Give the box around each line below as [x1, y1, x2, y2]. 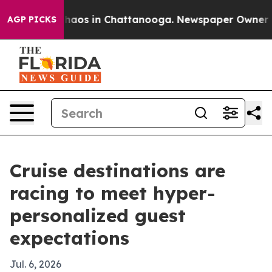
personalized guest [10, 204, 186, 227]
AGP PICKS [7, 14, 56, 25]
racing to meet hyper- [10, 182, 216, 205]
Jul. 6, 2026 [10, 258, 61, 270]
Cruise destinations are [10, 159, 225, 182]
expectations [10, 226, 129, 250]
